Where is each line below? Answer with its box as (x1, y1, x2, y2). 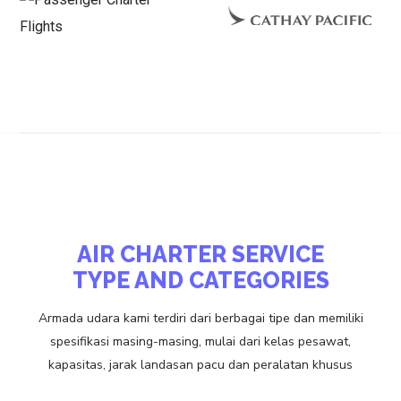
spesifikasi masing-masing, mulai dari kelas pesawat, (50, 332, 351, 350)
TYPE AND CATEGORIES (72, 266, 329, 294)
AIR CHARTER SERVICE (77, 240, 324, 268)
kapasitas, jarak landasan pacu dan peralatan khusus (48, 355, 353, 373)
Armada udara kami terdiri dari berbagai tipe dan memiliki (38, 309, 363, 327)
